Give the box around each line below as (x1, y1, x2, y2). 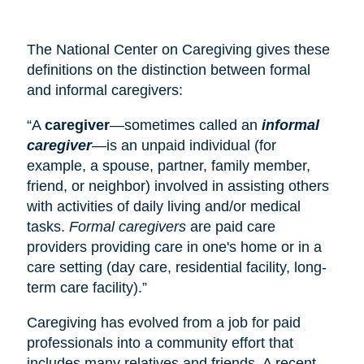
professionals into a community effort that (26, 334, 293, 351)
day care (110, 258, 167, 275)
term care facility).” (26, 279, 147, 296)
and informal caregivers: (26, 81, 187, 98)
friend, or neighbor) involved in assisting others (26, 177, 329, 194)
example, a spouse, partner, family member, (26, 157, 310, 174)
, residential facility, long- (167, 258, 327, 275)
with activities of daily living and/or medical (26, 197, 301, 214)
